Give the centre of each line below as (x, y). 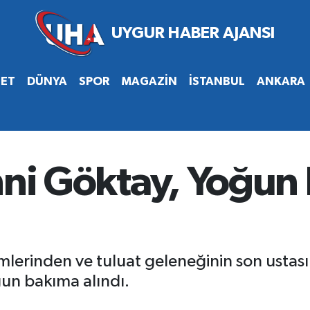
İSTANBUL (217, 81)
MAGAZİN (149, 81)
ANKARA (281, 81)
